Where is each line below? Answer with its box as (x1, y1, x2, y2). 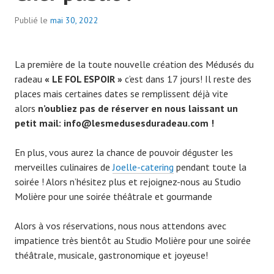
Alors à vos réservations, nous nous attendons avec (15, 219, 226, 232)
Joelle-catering (113, 160, 174, 173)
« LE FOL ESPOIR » (45, 72, 122, 85)
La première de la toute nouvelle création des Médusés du (15, 57, 254, 70)
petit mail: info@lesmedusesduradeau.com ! (15, 116, 214, 129)
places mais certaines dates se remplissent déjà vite (15, 87, 228, 100)
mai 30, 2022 (50, 14, 98, 26)
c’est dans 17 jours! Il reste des (122, 72, 251, 85)
